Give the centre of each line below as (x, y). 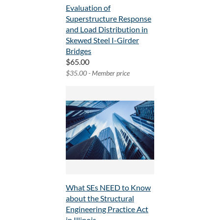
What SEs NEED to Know (108, 188)
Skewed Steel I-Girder (102, 40)
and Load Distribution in (107, 29)
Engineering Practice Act (107, 209)
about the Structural (100, 198)
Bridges (79, 51)
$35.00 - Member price (98, 73)
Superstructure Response (109, 19)
